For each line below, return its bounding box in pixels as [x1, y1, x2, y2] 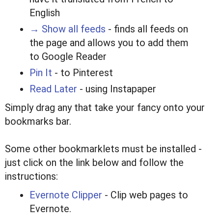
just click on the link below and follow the [5, 157, 184, 169]
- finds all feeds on [106, 23, 188, 35]
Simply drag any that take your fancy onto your [5, 102, 205, 114]
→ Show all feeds [29, 23, 106, 35]
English [29, 7, 60, 19]
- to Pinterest [52, 67, 115, 79]
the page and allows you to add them [29, 37, 189, 49]
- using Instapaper [77, 83, 156, 95]
